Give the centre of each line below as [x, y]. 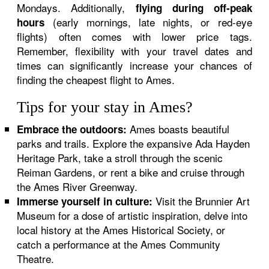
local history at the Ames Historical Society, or [121, 230]
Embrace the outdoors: [72, 129]
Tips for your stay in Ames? [105, 107]
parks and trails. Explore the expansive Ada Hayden [134, 143]
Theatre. [36, 258]
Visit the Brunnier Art [201, 201]
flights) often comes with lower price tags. [134, 36]
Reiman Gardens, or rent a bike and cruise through [131, 172]
